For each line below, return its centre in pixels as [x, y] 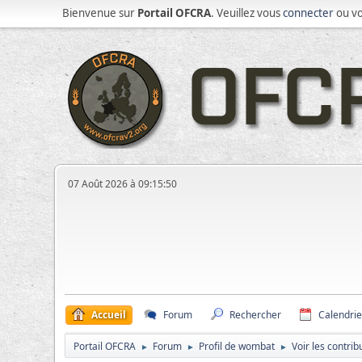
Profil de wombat [237, 346]
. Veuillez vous [247, 13]
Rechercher [256, 315]
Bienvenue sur [100, 13]
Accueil [109, 315]
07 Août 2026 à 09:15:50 [123, 184]
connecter [309, 13]
